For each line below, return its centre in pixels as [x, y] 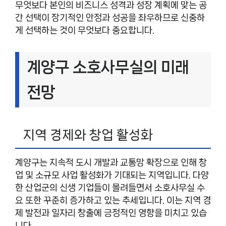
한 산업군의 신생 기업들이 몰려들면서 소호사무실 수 [110, 187]
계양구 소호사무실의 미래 [108, 67]
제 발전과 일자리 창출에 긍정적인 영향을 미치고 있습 [111, 213]
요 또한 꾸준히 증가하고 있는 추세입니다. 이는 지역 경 [113, 200]
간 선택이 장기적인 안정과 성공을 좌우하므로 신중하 [110, 17]
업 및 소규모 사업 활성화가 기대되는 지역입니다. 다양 [112, 175]
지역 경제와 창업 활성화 [88, 135]
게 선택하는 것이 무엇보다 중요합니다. [85, 30]
